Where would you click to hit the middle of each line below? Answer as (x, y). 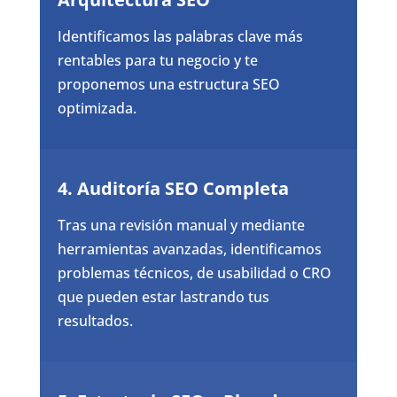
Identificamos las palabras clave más (180, 36)
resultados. (95, 320)
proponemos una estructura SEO (168, 84)
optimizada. (97, 108)
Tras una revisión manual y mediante (181, 225)
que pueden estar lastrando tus (163, 296)
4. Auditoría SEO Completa (173, 188)
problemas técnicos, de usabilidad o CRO (194, 272)
